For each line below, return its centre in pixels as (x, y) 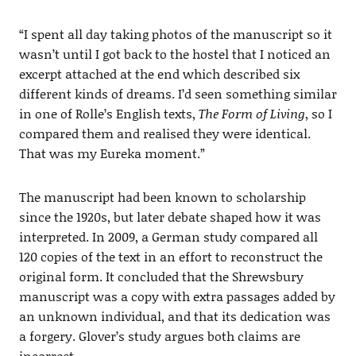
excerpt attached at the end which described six (159, 74)
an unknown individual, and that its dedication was (174, 316)
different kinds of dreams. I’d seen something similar (178, 94)
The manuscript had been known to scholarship (162, 197)
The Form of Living (252, 114)
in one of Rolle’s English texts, (108, 114)
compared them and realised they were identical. (164, 133)
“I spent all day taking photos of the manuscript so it (175, 34)
